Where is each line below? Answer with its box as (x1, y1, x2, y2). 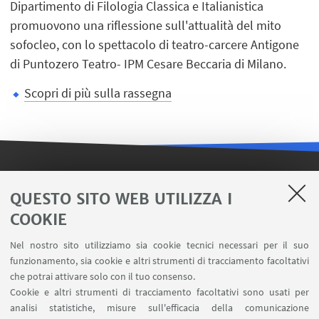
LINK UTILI (133, 182, 183, 196)
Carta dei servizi (117, 266, 202, 283)
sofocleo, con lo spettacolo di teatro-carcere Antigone (10, 36, 300, 53)
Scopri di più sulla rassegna (24, 84, 172, 101)
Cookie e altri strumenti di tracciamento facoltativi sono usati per (10, 286, 309, 298)
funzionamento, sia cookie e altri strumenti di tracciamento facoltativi (10, 254, 309, 267)
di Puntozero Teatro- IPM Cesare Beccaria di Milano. (10, 55, 287, 72)
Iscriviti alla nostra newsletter (80, 208, 239, 225)
